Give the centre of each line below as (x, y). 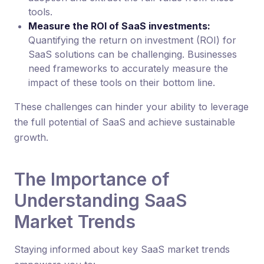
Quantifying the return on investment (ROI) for (132, 40)
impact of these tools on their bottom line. (122, 82)
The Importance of (92, 179)
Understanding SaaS (100, 200)
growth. (31, 137)
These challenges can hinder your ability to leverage (131, 107)
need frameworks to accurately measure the (128, 68)
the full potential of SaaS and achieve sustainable (125, 122)
